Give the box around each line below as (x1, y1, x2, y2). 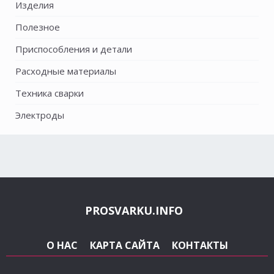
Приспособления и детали (15, 43, 132, 55)
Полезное (15, 21, 60, 33)
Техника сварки (15, 87, 84, 99)
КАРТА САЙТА (89, 239, 160, 252)
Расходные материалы (15, 65, 116, 77)
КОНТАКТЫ (171, 239, 228, 252)
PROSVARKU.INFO (85, 203, 183, 218)
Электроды (15, 109, 64, 121)
